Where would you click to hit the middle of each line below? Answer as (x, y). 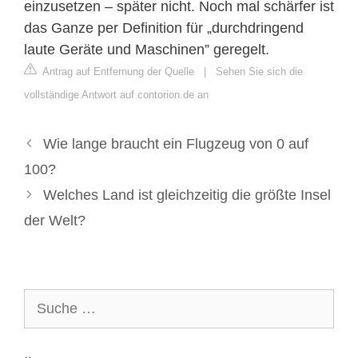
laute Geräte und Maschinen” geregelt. (147, 49)
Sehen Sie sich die (259, 71)
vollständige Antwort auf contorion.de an (116, 94)
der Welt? (55, 220)
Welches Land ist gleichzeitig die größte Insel (187, 195)
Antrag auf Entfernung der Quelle (117, 71)
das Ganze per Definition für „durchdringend (164, 28)
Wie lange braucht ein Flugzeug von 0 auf (175, 143)
